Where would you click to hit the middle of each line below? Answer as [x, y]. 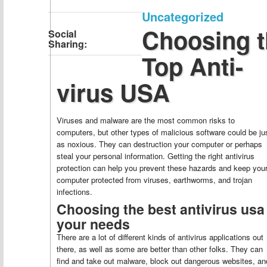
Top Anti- [192, 66]
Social [62, 34]
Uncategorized [182, 16]
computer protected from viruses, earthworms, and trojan [154, 180]
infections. [74, 192]
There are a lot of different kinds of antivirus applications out [160, 237]
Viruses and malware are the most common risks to [146, 120]
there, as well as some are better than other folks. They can [160, 249]
